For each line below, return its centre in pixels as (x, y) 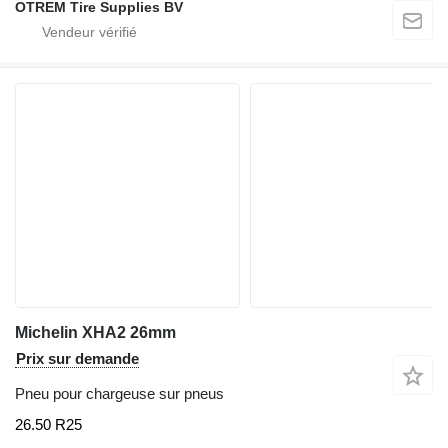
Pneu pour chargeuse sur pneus (119, 393)
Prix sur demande (77, 358)
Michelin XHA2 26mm (95, 332)
